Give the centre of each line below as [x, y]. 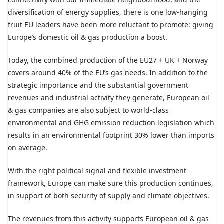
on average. [28, 148]
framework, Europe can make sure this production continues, [111, 183]
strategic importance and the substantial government [98, 85]
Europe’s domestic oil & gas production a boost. [88, 37]
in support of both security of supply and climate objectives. [109, 196]
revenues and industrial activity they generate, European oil [109, 98]
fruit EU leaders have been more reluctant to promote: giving [111, 25]
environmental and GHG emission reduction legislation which [111, 123]
